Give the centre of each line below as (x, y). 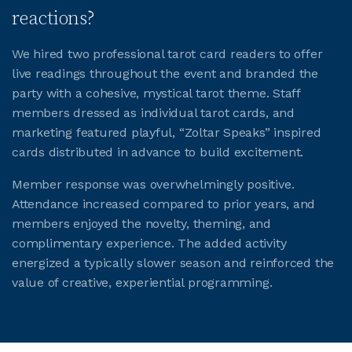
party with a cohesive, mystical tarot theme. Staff (156, 93)
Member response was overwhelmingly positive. (153, 184)
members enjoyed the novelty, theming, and (141, 224)
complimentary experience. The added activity (149, 243)
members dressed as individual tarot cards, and (153, 113)
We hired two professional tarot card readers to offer (167, 54)
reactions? (53, 19)
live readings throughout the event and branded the (165, 73)
